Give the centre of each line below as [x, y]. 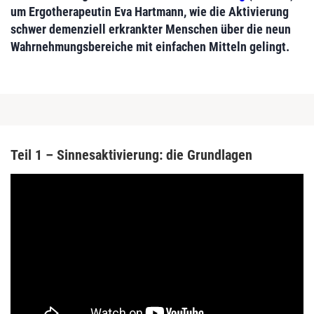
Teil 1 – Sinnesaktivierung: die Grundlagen [131, 155]
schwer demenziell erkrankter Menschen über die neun [151, 29]
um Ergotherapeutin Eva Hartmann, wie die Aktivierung [150, 12]
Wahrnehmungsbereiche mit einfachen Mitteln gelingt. [150, 47]
